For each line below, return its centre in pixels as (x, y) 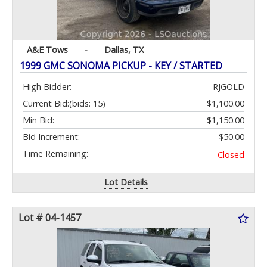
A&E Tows (47, 50)
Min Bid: (38, 120)
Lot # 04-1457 (50, 218)
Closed (231, 155)
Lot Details (126, 182)
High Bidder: (47, 87)
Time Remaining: (55, 154)
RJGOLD (229, 87)
